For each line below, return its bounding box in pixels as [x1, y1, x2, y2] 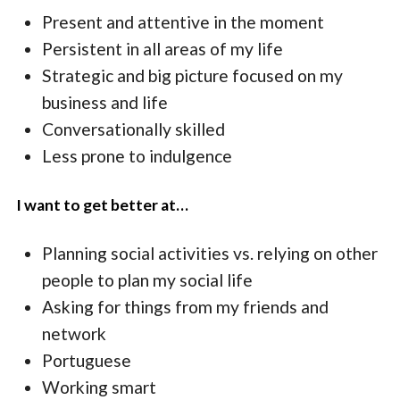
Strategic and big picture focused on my [42, 64, 344, 86]
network [42, 323, 107, 345]
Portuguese [42, 350, 132, 371]
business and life [42, 91, 169, 112]
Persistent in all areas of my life [42, 37, 284, 59]
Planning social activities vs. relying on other [42, 243, 379, 264]
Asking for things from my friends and [42, 296, 329, 318]
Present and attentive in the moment [42, 11, 325, 32]
